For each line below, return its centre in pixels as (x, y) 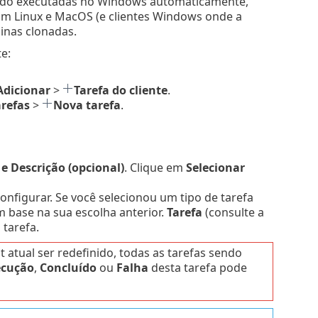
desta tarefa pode (197, 268)
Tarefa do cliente (120, 90)
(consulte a (233, 213)
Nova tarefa (87, 105)
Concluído (68, 268)
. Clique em (155, 168)
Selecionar (215, 168)
